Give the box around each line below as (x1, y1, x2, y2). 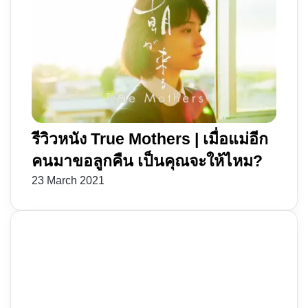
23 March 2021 (32, 175, 104, 187)
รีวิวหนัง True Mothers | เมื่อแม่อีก (32, 130, 268, 148)
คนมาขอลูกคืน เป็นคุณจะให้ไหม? (32, 152, 263, 170)
